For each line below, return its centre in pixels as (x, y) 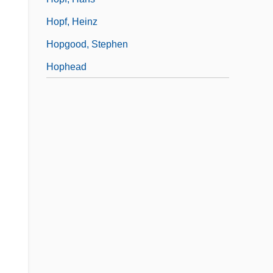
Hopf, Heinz (72, 21)
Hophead (66, 66)
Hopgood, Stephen (87, 44)
